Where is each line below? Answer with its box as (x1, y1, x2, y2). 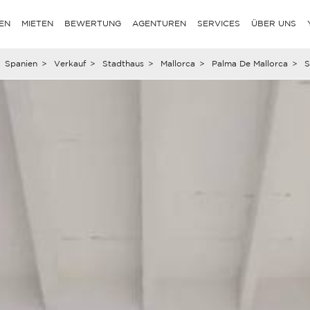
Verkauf (53, 59, 86, 68)
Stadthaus (102, 59, 144, 68)
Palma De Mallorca (211, 59, 288, 68)
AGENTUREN (132, 19, 187, 28)
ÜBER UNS (251, 19, 297, 28)
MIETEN (21, 19, 54, 28)
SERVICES (197, 19, 241, 28)
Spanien (4, 59, 37, 68)
